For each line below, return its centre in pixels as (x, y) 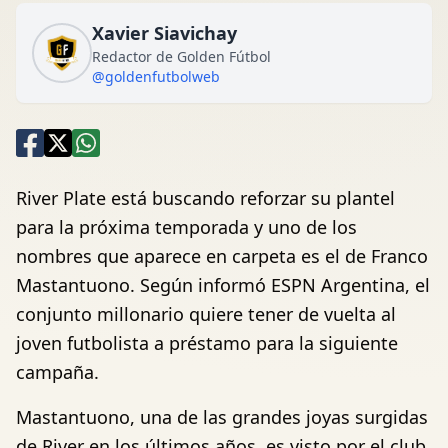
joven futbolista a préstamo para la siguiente (207, 343)
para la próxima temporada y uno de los (186, 227)
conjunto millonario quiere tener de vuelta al (206, 314)
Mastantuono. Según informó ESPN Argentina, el (223, 285)
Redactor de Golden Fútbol (181, 56)
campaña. (57, 372)
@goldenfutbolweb (156, 76)
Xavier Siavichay (164, 33)
